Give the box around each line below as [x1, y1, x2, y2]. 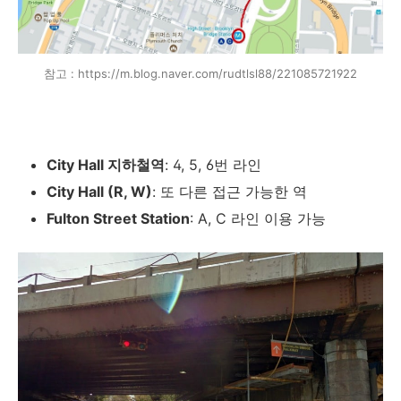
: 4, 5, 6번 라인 [165, 155, 261, 174]
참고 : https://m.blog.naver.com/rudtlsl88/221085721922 [44, 65, 357, 81]
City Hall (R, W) [47, 182, 152, 200]
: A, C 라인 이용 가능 [190, 209, 326, 227]
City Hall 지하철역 [47, 155, 165, 174]
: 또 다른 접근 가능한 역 [152, 182, 307, 200]
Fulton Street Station [47, 209, 190, 227]
